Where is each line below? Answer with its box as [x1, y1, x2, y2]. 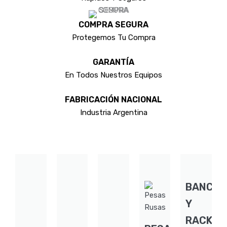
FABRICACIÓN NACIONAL [65, 94, 162, 104]
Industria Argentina [80, 107, 147, 117]
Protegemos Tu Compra [71, 32, 156, 42]
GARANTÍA [93, 57, 134, 67]
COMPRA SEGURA [79, 19, 148, 29]
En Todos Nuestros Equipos [65, 70, 162, 80]
